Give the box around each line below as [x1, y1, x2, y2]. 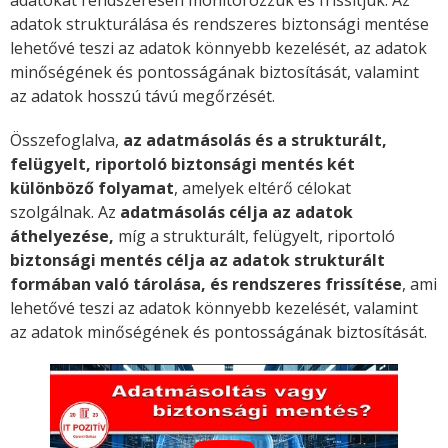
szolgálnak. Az [10, 201, 120, 224]
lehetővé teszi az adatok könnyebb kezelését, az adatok [10, 37, 427, 60]
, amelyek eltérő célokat [174, 177, 351, 200]
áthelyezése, [10, 225, 114, 248]
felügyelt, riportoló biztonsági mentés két [10, 153, 355, 176]
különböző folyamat [10, 177, 174, 200]
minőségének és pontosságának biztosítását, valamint [10, 61, 419, 84]
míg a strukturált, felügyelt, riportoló [114, 225, 395, 248]
